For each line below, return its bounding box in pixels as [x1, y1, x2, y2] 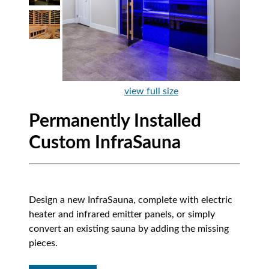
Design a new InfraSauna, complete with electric [29, 195, 232, 205]
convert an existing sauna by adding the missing [29, 223, 229, 234]
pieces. [29, 238, 58, 248]
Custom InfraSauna [29, 133, 181, 152]
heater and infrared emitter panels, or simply [29, 209, 215, 219]
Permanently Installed [29, 112, 201, 130]
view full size [124, 86, 178, 96]
